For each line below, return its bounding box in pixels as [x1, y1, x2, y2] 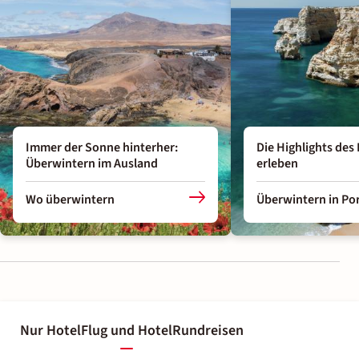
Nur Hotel [20, 320, 81, 341]
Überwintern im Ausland [26, 155, 158, 173]
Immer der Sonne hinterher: [26, 139, 178, 157]
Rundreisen [172, 320, 244, 341]
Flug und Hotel [81, 320, 172, 341]
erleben [256, 155, 298, 173]
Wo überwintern [26, 190, 115, 208]
